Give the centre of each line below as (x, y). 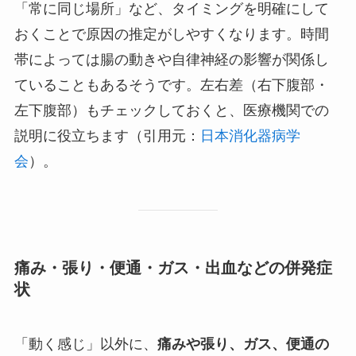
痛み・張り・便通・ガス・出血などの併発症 (173, 268)
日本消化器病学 (250, 136)
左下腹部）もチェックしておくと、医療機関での (171, 111)
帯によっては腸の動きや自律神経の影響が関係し (171, 60)
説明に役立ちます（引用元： (107, 136)
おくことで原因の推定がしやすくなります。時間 (171, 35)
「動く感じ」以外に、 (85, 344)
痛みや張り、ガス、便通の (243, 344)
